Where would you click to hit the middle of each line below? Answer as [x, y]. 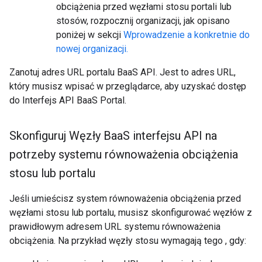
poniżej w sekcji [90, 35]
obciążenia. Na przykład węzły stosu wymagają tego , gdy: [128, 241]
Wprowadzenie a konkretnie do [187, 35]
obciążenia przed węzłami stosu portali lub [144, 7]
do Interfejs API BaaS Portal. [68, 100]
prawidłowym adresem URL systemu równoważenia [115, 227]
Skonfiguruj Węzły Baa [66, 136]
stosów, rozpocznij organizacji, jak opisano [143, 21]
